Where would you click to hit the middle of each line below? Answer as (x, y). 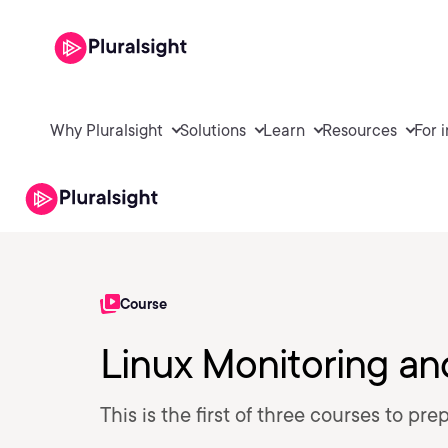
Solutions (213, 130)
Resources (359, 130)
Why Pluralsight (106, 130)
